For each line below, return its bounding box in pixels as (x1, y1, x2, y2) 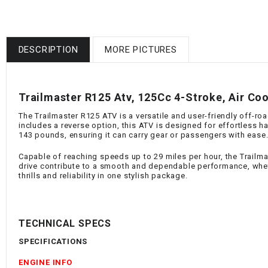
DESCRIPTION (18, 44, 78, 55)
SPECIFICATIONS (19, 236, 90, 246)
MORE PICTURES (105, 44, 177, 55)
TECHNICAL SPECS (19, 217, 111, 229)
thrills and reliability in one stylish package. (19, 170, 188, 180)
